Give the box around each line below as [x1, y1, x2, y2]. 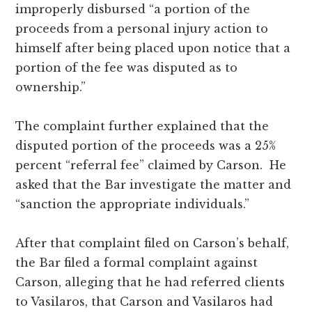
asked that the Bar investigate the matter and [15, 177, 292, 192]
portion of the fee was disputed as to [15, 60, 238, 75]
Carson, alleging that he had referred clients [15, 274, 286, 289]
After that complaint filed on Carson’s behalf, [15, 235, 290, 250]
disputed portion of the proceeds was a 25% [15, 138, 276, 153]
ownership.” [15, 79, 86, 94]
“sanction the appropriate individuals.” [15, 196, 250, 211]
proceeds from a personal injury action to [15, 21, 269, 36]
